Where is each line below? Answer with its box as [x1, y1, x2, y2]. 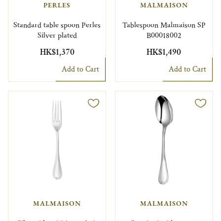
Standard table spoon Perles [13, 20, 101, 31]
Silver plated [37, 30, 77, 41]
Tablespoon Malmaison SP [122, 20, 206, 31]
